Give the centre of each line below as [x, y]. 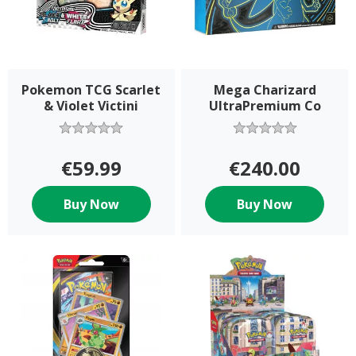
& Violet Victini [91, 105]
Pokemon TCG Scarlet [91, 89]
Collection [91, 121]
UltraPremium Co [265, 105]
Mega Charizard [265, 89]
